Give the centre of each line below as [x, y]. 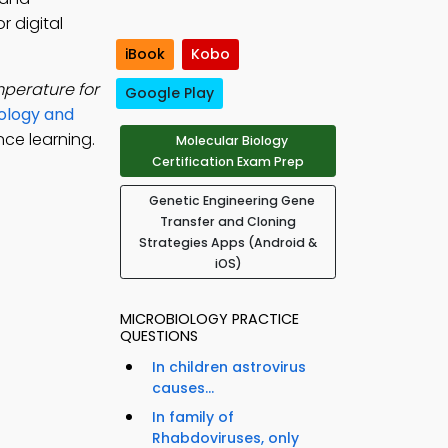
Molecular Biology [232, 141]
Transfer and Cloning [228, 222]
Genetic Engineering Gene [232, 201]
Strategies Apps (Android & [228, 243]
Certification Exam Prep [228, 162]
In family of [193, 417]
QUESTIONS [159, 336]
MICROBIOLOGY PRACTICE [209, 319]
